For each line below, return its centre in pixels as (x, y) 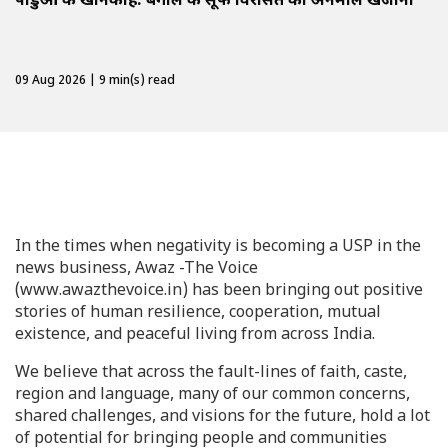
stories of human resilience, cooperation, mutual (198, 314)
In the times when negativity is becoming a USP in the (218, 248)
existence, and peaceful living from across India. (195, 336)
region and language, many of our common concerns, (212, 396)
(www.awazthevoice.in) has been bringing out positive (219, 292)
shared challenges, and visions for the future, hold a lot (222, 418)
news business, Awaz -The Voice (136, 270)
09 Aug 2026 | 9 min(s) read (95, 81)
